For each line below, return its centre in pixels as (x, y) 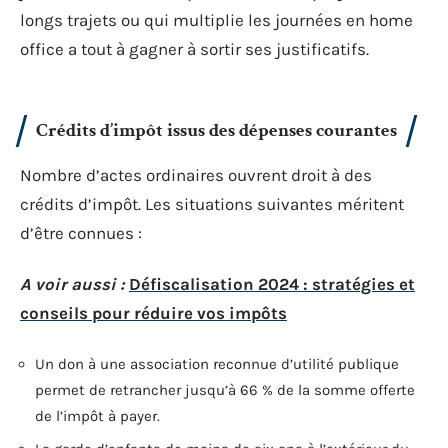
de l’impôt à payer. (97, 415)
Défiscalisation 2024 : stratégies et (272, 284)
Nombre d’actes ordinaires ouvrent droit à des (196, 174)
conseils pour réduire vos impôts (153, 313)
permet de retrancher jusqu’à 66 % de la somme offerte (225, 389)
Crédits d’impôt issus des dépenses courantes (216, 130)
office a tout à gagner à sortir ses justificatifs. (194, 49)
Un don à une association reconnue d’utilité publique (217, 363)
